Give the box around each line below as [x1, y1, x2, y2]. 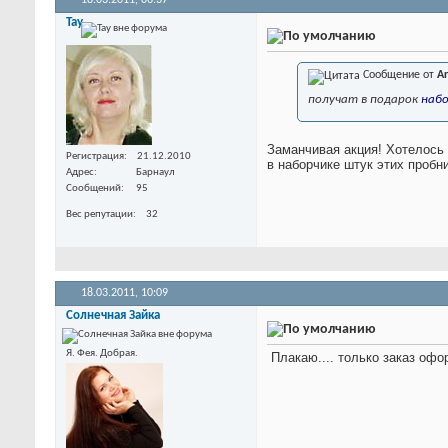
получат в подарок [308, 93, 421, 107]
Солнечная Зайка [66, 308, 160, 322]
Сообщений [66, 182, 121, 194]
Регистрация [66, 150, 124, 162]
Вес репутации [66, 208, 133, 220]
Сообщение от [360, 69, 437, 82]
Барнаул [136, 166, 175, 178]
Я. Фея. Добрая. [66, 347, 138, 359]
